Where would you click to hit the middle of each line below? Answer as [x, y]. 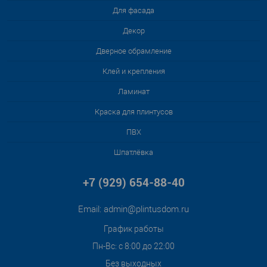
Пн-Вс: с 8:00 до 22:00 [133, 246]
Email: [91, 209]
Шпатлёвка [133, 152]
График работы [133, 229]
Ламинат [133, 91]
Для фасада [133, 10]
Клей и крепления [133, 71]
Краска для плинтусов [133, 112]
